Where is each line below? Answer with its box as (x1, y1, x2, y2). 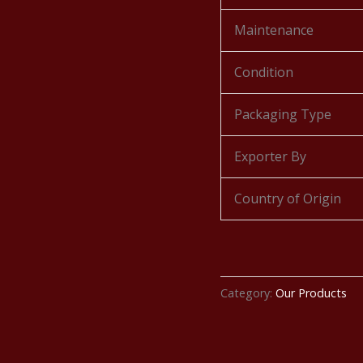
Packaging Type (234, 105, 331, 123)
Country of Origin (234, 190, 341, 207)
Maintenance (234, 21, 314, 39)
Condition (234, 63, 293, 81)
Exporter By (234, 147, 306, 165)
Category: (220, 285, 275, 301)
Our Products (275, 285, 347, 301)
